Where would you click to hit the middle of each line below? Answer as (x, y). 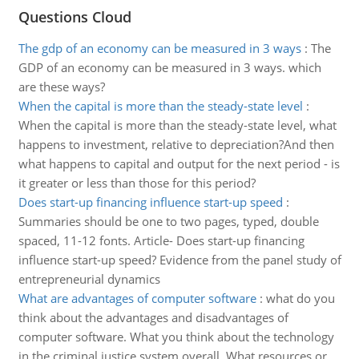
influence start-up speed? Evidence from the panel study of (179, 260)
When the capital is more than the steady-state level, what (177, 125)
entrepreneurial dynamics (89, 279)
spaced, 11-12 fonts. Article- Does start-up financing (161, 240)
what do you (300, 298)
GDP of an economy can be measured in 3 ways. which (169, 67)
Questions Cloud (75, 17)
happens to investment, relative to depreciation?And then (176, 144)
